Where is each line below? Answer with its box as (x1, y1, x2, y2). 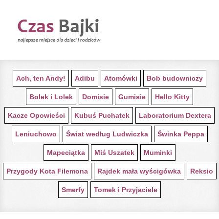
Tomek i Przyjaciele (94, 186, 157, 194)
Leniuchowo (15, 130, 57, 138)
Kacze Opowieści (8, 111, 65, 119)
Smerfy (62, 186, 85, 194)
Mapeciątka (47, 149, 85, 156)
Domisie (82, 93, 109, 101)
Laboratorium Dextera (139, 111, 211, 119)
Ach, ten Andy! (16, 74, 66, 82)
